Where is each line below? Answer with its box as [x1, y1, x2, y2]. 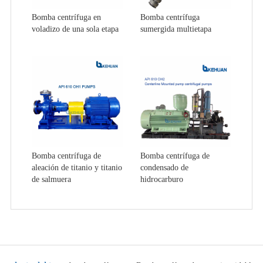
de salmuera [31, 174, 71, 184]
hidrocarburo [140, 174, 183, 184]
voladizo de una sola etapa [31, 25, 119, 34]
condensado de [140, 163, 188, 172]
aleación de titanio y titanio [31, 163, 122, 172]
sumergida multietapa [140, 25, 211, 34]
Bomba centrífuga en [31, 13, 101, 22]
